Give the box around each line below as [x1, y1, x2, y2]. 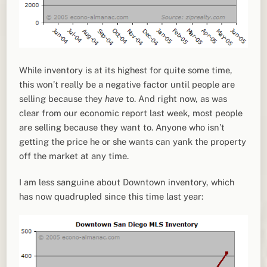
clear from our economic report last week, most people [19, 108, 243, 119]
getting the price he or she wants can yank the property [19, 136, 247, 147]
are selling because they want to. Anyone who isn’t [19, 122, 225, 133]
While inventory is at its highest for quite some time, [19, 65, 233, 76]
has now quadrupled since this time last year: [19, 191, 204, 201]
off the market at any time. [19, 151, 129, 162]
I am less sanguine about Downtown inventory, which [19, 176, 235, 187]
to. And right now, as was [126, 94, 228, 104]
